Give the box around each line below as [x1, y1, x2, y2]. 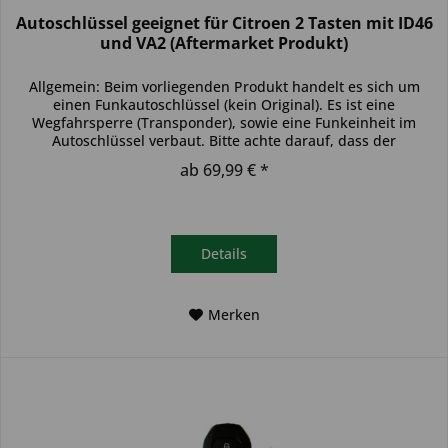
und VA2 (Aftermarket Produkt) [100, 32, 349, 55]
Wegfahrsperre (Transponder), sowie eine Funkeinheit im [32, 113, 417, 133]
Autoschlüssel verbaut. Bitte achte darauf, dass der [52, 131, 397, 151]
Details [201, 244, 248, 264]
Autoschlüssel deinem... [144, 149, 305, 169]
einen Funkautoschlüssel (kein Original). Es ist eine [53, 95, 396, 115]
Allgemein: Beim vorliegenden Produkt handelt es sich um [28, 77, 420, 97]
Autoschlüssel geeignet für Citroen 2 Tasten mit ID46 [15, 12, 433, 35]
